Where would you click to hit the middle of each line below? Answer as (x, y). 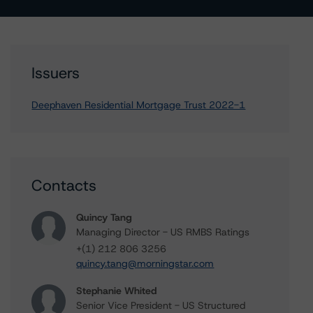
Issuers (56, 73)
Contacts (64, 185)
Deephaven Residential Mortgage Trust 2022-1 (139, 105)
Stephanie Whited (117, 291)
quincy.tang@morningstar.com (145, 263)
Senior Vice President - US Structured (161, 305)
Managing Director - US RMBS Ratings (163, 232)
